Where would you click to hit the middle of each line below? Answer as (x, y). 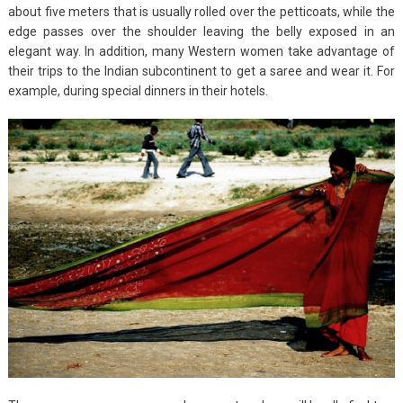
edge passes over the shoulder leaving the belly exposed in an (201, 31)
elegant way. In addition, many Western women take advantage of (201, 51)
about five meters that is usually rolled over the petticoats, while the (201, 11)
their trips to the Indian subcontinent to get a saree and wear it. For (201, 71)
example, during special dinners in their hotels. (138, 90)
